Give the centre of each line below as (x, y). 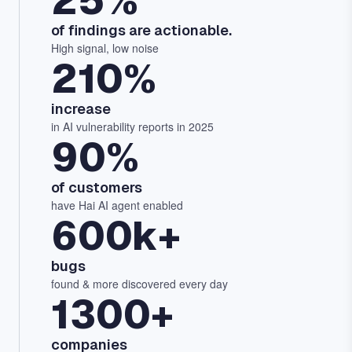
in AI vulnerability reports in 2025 (132, 127)
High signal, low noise (105, 48)
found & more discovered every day (139, 284)
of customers (97, 188)
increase (81, 109)
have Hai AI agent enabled (117, 205)
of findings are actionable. (141, 31)
